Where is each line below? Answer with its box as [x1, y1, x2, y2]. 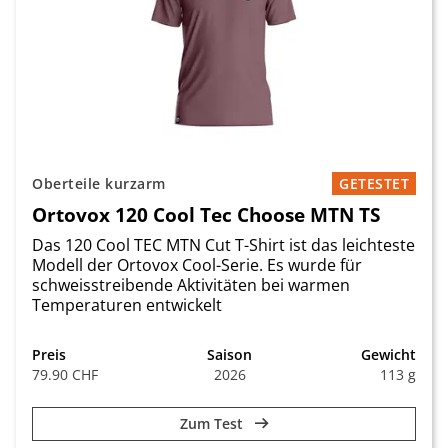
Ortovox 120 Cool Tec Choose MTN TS [32, 201, 380, 228]
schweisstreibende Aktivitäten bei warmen [32, 274, 350, 296]
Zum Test [179, 414, 247, 433]
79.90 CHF [32, 365, 98, 384]
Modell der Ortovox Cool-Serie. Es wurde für [32, 254, 362, 276]
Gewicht [361, 345, 416, 364]
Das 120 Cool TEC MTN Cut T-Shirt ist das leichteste [32, 234, 415, 256]
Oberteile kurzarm [32, 174, 166, 193]
